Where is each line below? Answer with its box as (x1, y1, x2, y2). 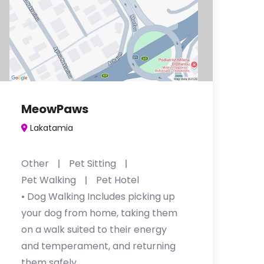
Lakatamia (30, 122, 73, 134)
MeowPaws (21, 101, 88, 117)
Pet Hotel (96, 173, 139, 187)
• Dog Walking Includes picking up (21, 190, 175, 203)
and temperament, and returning (21, 239, 176, 253)
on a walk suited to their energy (21, 223, 167, 236)
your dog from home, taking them (21, 206, 177, 220)
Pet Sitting (69, 157, 116, 170)
